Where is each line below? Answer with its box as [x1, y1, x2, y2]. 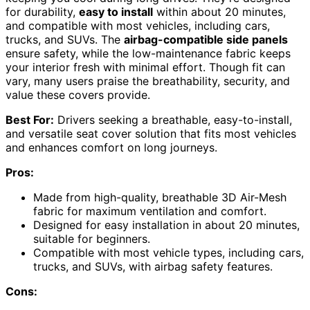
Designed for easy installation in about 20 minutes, [33, 218, 300, 232]
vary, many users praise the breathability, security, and [6, 74, 290, 89]
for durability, [6, 5, 79, 19]
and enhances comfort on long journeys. [6, 140, 217, 155]
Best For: [6, 113, 54, 127]
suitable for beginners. [33, 232, 150, 246]
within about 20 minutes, [153, 5, 286, 19]
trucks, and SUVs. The [6, 33, 124, 47]
